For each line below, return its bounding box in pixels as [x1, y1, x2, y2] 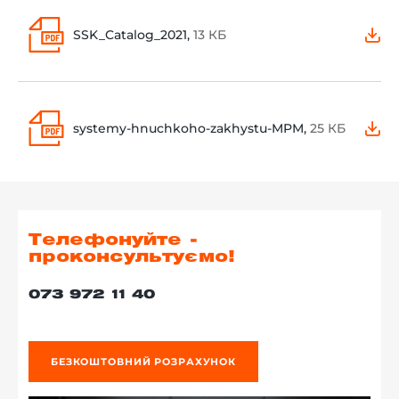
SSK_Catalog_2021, [73, 26, 193, 43]
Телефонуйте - [28, 232, 198, 248]
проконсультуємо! [28, 249, 235, 265]
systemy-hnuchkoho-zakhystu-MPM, [73, 119, 310, 136]
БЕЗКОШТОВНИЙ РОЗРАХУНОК [50, 354, 237, 368]
